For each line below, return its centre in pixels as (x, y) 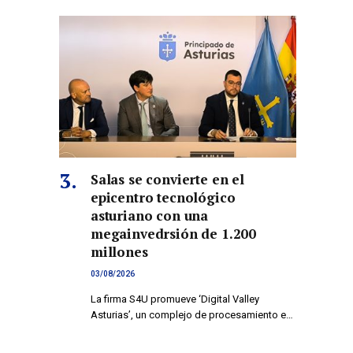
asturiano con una (150, 215)
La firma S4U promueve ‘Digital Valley (175, 299)
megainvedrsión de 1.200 (174, 233)
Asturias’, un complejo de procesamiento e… (192, 314)
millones (119, 251)
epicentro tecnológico (163, 197)
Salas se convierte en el (167, 179)
